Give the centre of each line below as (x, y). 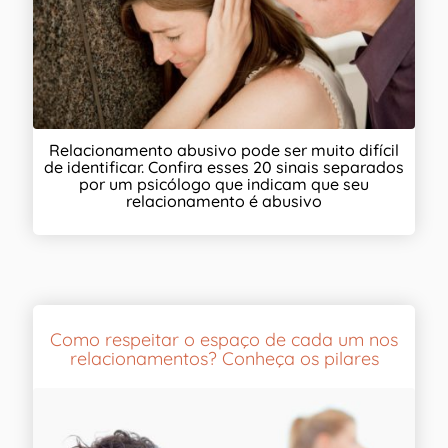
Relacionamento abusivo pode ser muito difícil (224, 150)
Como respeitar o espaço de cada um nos (224, 340)
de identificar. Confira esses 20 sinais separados (224, 167)
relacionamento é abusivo (224, 201)
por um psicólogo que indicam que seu (224, 184)
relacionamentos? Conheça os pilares (224, 359)
